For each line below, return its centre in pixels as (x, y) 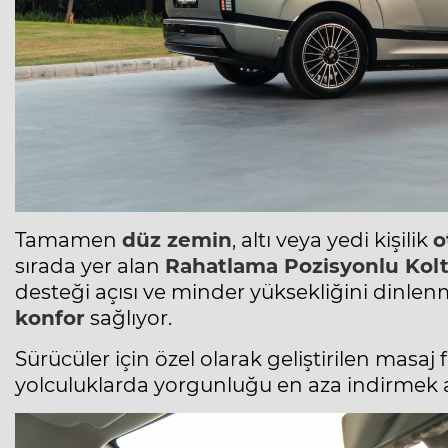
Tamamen (68, 240)
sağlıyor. (128, 318)
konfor (50, 318)
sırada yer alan (90, 266)
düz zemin (177, 240)
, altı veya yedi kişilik (332, 240)
